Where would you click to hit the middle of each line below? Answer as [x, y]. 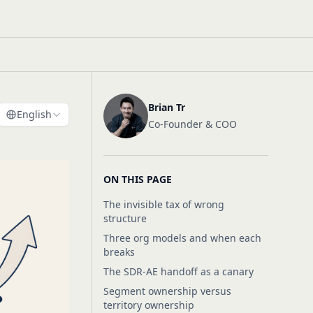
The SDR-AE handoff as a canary [178, 271]
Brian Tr [166, 107]
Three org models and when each [182, 238]
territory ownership [148, 305]
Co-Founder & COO [192, 124]
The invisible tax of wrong [163, 204]
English [34, 114]
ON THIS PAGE [137, 179]
